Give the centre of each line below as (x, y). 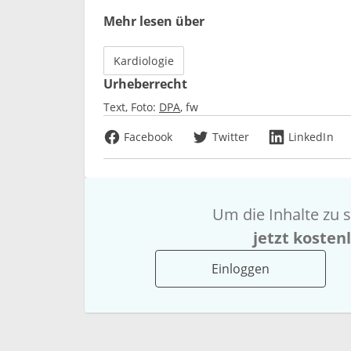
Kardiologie (144, 60)
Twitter (231, 136)
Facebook (148, 136)
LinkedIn (311, 136)
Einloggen (241, 268)
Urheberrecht (145, 83)
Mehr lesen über (154, 21)
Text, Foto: (130, 107)
